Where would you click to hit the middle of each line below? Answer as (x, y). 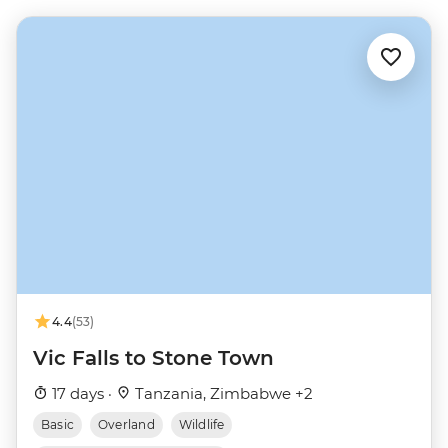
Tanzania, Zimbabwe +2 (222, 393)
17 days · (82, 393)
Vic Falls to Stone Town (153, 357)
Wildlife (201, 424)
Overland (126, 424)
